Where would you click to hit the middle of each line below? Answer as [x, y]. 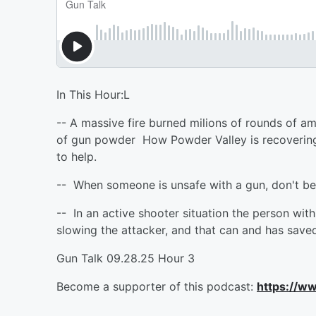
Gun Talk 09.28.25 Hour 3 [126, 258]
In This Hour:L [93, 95]
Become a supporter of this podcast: [157, 286]
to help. [77, 157]
